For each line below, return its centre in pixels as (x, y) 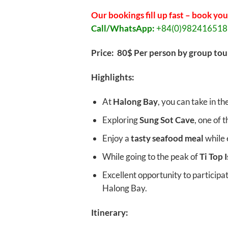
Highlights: (112, 77)
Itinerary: (109, 213)
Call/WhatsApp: (123, 28)
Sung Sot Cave (167, 120)
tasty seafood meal (167, 138)
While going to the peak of (151, 157)
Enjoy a (116, 138)
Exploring (121, 120)
